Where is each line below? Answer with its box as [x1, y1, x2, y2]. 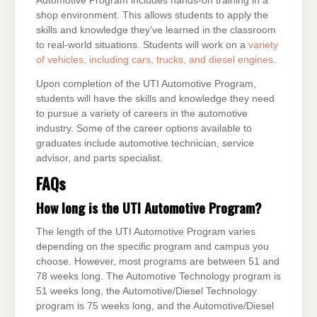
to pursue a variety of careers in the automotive [36, 108, 248, 119]
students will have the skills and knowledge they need [36, 93, 275, 104]
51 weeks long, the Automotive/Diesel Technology [36, 286, 257, 297]
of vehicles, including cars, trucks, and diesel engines [36, 54, 273, 65]
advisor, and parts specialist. [36, 152, 163, 163]
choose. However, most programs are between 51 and [36, 256, 279, 267]
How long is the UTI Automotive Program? [36, 197, 261, 219]
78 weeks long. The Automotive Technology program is [36, 271, 281, 282]
